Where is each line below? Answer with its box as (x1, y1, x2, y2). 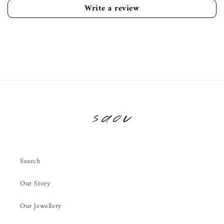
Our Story (20, 177, 50, 190)
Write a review (84, 1, 139, 15)
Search (20, 155, 40, 167)
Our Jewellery (20, 200, 61, 212)
